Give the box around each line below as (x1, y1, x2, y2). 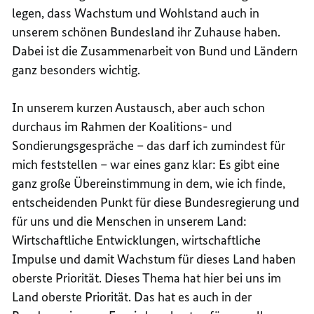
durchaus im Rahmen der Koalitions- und (12, 118, 233, 135)
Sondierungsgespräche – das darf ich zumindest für (12, 137, 286, 153)
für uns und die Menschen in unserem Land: (12, 212, 247, 229)
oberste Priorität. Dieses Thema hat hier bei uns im (12, 269, 282, 286)
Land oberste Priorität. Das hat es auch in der (12, 288, 252, 305)
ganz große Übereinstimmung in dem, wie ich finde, (12, 175, 286, 191)
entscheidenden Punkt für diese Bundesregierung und (12, 193, 300, 210)
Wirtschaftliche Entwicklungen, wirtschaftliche (12, 231, 261, 248)
